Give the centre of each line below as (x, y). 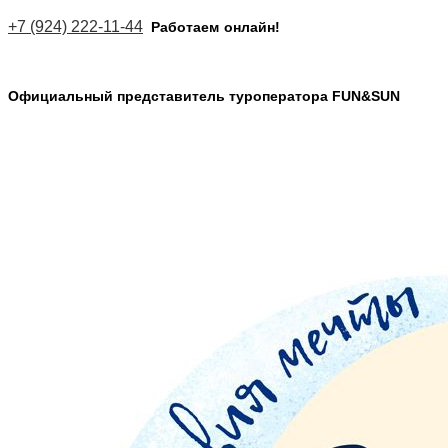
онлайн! (252, 27)
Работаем (185, 27)
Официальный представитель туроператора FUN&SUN (206, 96)
